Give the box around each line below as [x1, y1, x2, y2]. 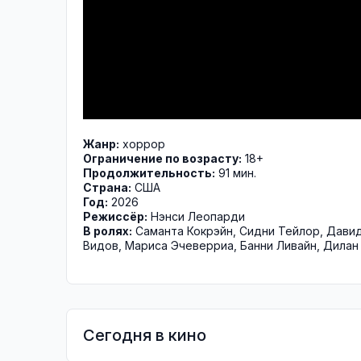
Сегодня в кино [83, 326, 206, 345]
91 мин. [215, 166, 256, 180]
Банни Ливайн [240, 239, 317, 252]
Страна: [83, 180, 131, 194]
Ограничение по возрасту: [83, 151, 242, 165]
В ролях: [83, 224, 132, 238]
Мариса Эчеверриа [125, 239, 234, 252]
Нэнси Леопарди [151, 210, 245, 223]
